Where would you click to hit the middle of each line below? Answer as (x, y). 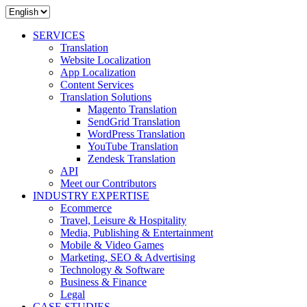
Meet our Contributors (108, 183)
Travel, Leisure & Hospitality (123, 220)
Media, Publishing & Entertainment (137, 233)
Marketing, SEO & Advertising (128, 257)
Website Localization (106, 60)
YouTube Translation (133, 146)
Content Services (97, 85)
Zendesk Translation (132, 159)
